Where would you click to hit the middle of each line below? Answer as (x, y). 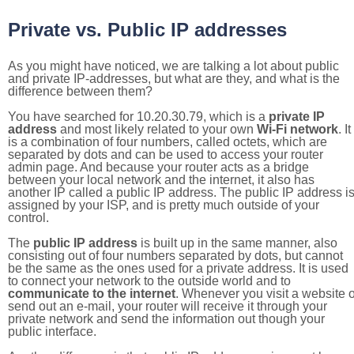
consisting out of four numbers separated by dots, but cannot (175, 256)
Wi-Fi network (298, 129)
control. (28, 218)
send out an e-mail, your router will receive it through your (168, 306)
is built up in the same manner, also (237, 243)
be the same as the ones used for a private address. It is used (178, 268)
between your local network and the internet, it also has (161, 180)
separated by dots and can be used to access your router (166, 154)
